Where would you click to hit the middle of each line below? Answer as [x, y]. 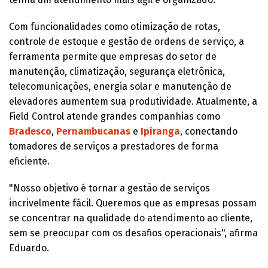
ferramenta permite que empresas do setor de [113, 56]
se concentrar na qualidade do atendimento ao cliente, [131, 218]
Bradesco [30, 131]
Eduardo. [29, 248]
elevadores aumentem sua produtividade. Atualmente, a [133, 101]
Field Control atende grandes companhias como [115, 116]
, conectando [209, 131]
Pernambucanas [95, 131]
